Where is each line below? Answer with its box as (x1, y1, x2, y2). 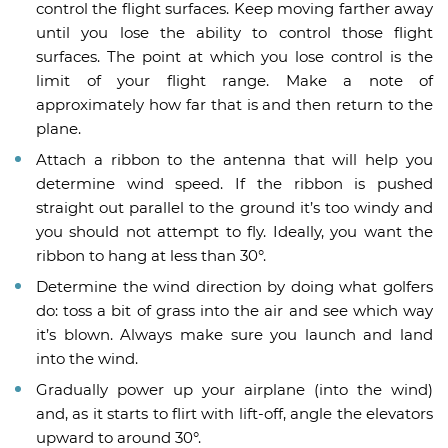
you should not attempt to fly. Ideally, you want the (36, 222, 433, 242)
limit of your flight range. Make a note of (36, 71, 433, 91)
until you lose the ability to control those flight (36, 23, 433, 43)
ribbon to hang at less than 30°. (36, 246, 266, 266)
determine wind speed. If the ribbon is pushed (36, 174, 433, 194)
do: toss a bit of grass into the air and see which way (36, 301, 433, 321)
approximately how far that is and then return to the (36, 95, 433, 115)
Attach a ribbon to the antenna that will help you (36, 150, 433, 170)
